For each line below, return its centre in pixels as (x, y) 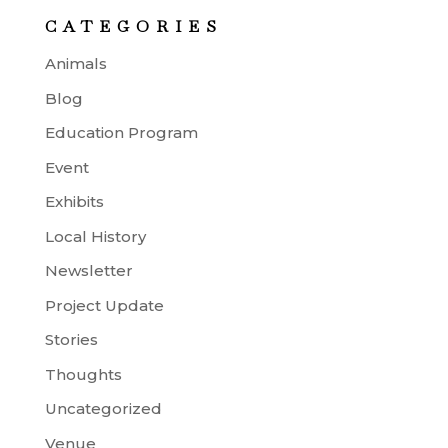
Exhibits (74, 201)
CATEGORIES (133, 26)
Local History (95, 236)
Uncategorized (103, 408)
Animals (75, 63)
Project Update (104, 305)
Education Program (121, 132)
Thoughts (83, 374)
